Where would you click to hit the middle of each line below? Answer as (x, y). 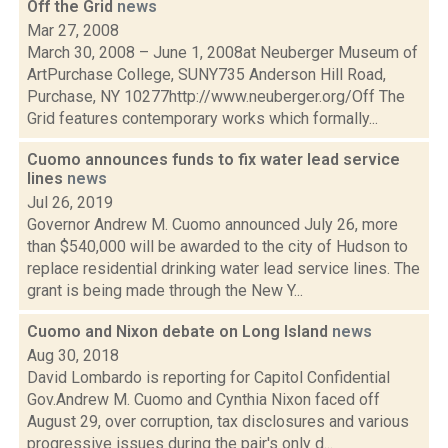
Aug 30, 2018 (73, 355)
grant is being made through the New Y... (165, 290)
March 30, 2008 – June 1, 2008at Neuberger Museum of (222, 52)
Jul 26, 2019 (70, 202)
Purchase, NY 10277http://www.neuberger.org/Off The (216, 96)
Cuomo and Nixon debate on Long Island (179, 331)
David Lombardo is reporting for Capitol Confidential (208, 377)
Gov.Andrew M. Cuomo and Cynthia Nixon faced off (203, 399)
